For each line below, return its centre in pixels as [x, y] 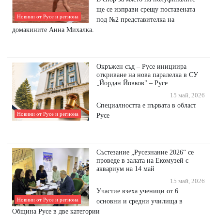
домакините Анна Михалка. [53, 30]
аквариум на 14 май [126, 169]
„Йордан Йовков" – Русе [132, 83]
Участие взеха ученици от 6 [138, 191]
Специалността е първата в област [147, 105]
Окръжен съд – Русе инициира [142, 67]
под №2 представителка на [136, 20]
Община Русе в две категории [56, 211]
